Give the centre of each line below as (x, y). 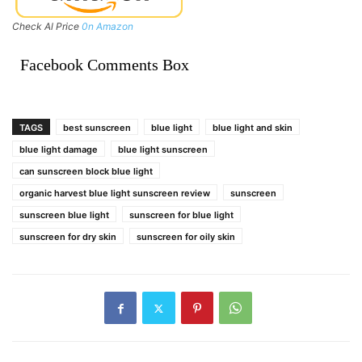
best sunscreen (97, 128)
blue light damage (59, 150)
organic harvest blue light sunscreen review (115, 194)
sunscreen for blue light (181, 215)
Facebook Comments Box (105, 65)
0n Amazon (107, 27)
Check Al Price (47, 27)
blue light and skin (253, 128)
